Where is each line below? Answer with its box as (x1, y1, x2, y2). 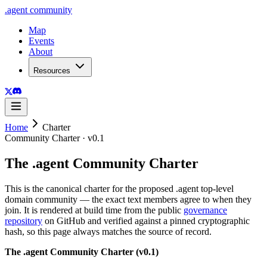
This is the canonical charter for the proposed (5, 183, 176, 194)
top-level (198, 183, 234, 194)
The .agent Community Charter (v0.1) (5, 246, 159, 257)
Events (29, 36, 54, 46)
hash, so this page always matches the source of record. (5, 226, 212, 237)
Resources (33, 66, 70, 75)
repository (5, 215, 42, 226)
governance (184, 204, 227, 215)
